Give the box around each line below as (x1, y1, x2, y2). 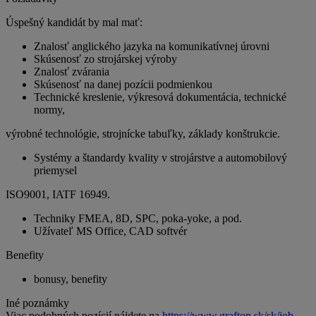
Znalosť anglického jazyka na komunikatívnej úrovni (34, 40, 269, 53)
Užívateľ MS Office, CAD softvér (34, 225, 187, 238)
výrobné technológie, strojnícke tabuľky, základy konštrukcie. (6, 128, 280, 140)
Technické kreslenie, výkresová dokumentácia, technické (34, 91, 286, 104)
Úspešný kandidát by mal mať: (6, 16, 142, 29)
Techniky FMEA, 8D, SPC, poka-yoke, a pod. (34, 212, 242, 225)
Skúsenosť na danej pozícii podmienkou (34, 78, 212, 91)
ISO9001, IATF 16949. (6, 188, 110, 201)
